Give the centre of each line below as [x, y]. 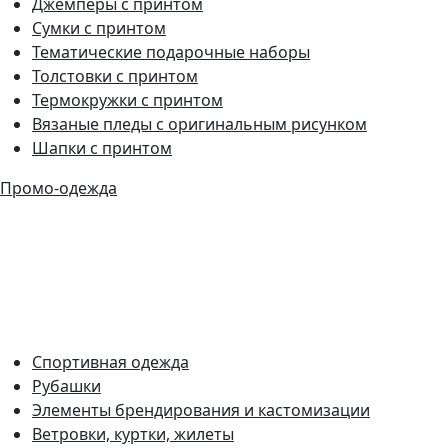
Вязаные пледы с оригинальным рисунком [199, 123]
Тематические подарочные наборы [171, 51]
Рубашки [66, 385]
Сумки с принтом [99, 27]
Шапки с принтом [102, 147]
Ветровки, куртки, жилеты [133, 433]
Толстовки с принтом [115, 75]
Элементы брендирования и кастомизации [201, 409]
